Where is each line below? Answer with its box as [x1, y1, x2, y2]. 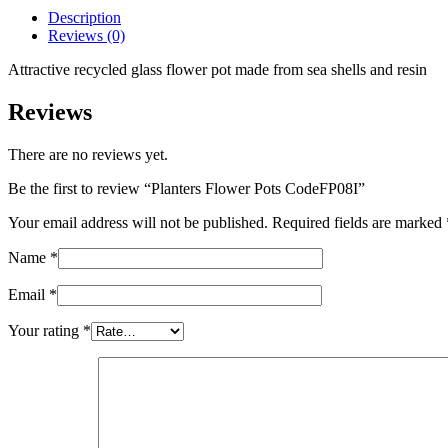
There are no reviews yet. [8, 145, 168, 163]
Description [48, 8, 121, 26]
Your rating [8, 321, 83, 339]
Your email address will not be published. [8, 213, 268, 231]
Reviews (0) [48, 26, 125, 44]
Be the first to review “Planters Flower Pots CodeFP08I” [8, 179, 365, 197]
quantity [27, 3, 78, 21]
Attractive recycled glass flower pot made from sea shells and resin [8, 60, 427, 78]
